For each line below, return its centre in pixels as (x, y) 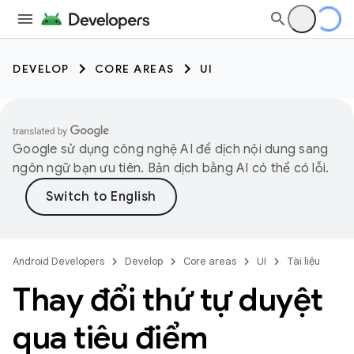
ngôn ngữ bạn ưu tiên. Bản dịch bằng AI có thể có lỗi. (171, 168)
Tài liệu (303, 261)
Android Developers (58, 261)
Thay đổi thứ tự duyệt (168, 299)
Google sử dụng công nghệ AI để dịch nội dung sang (171, 149)
